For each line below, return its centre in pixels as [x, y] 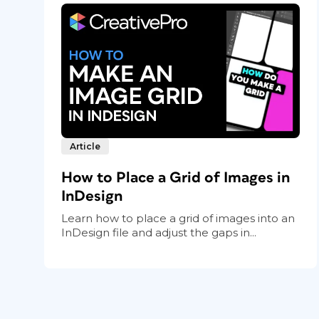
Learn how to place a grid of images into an [178, 218]
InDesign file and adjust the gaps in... [159, 232]
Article [85, 146]
